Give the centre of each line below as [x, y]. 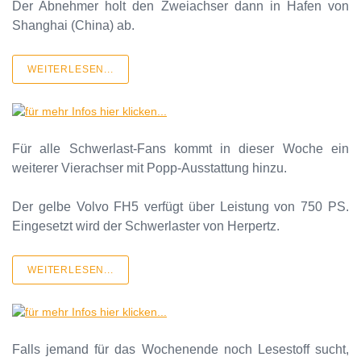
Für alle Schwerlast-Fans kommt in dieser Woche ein [180, 148]
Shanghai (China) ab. [73, 25]
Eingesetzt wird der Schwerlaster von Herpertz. [146, 226]
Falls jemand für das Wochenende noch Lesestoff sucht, [180, 349]
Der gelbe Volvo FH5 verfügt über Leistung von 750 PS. [180, 206]
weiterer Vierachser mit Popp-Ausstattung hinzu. [149, 168]
